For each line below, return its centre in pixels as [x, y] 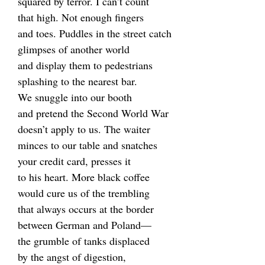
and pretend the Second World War [93, 113]
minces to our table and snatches [88, 145]
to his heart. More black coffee [84, 177]
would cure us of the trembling [84, 193]
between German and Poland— [85, 225]
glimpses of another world [74, 49]
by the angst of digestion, [72, 257]
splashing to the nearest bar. [77, 81]
